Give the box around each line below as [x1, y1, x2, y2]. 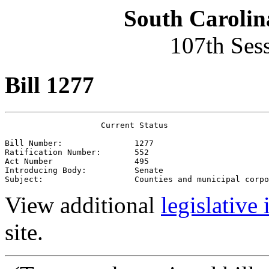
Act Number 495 [5, 156, 149, 166]
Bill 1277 [5, 72, 94, 98]
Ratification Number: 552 [5, 147, 149, 157]
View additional [5, 192, 161, 218]
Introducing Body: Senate [5, 165, 163, 175]
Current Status [5, 120, 168, 130]
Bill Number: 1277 [5, 138, 154, 148]
